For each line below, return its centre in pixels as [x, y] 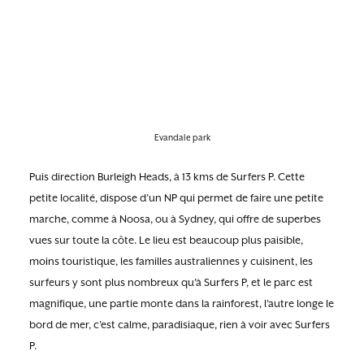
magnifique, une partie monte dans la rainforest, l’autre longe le [182, 303]
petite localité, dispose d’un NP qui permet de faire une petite [176, 198]
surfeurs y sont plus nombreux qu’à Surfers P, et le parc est [171, 282]
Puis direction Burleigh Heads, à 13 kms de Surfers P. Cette [167, 177]
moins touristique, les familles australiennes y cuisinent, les [171, 261]
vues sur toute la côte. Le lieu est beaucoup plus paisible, [166, 240]
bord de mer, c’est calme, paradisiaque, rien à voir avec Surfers [180, 325]
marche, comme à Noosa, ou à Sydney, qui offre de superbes [175, 219]
